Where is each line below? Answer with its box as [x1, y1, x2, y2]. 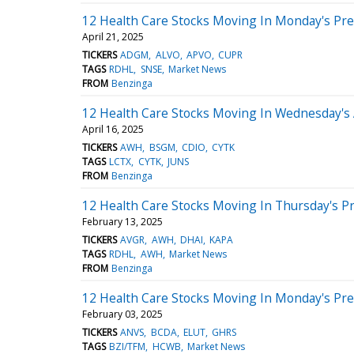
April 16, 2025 [82, 122, 144, 136]
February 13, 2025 [82, 214, 163, 228]
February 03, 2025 [82, 307, 163, 321]
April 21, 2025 [82, 29, 144, 43]
